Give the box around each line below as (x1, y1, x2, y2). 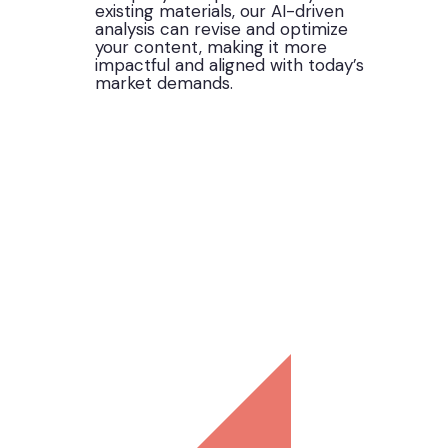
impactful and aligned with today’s (95, 53, 365, 76)
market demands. (95, 71, 234, 94)
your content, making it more (95, 35, 328, 58)
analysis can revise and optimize (95, 17, 349, 40)
